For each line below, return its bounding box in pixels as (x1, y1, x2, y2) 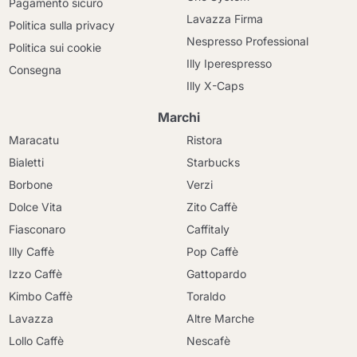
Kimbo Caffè (9, 289, 73, 303)
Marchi (157, 109, 200, 125)
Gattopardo (186, 267, 246, 280)
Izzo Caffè (9, 267, 63, 280)
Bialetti (9, 155, 45, 169)
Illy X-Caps (186, 79, 244, 92)
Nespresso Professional (186, 34, 308, 48)
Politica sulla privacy (9, 18, 116, 32)
